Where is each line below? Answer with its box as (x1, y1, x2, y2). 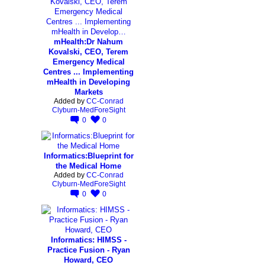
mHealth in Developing (47, 77, 130, 86)
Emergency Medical (52, 57, 125, 66)
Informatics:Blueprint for (43, 151, 134, 160)
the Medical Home (56, 161, 121, 170)
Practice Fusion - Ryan (47, 245, 130, 254)
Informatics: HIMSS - (50, 235, 127, 244)
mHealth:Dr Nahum (54, 37, 123, 46)
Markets (74, 87, 103, 96)
